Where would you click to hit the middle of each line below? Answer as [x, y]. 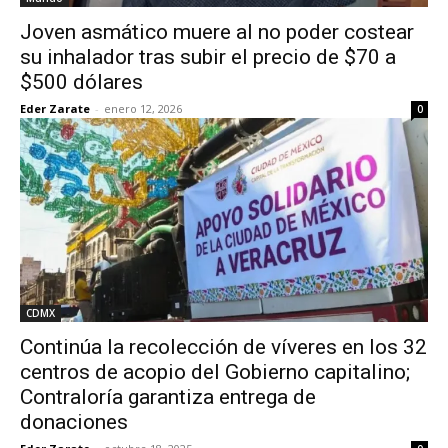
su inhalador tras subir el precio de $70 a [208, 57]
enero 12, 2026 [143, 108]
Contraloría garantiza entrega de [168, 397]
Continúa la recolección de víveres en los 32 [223, 347]
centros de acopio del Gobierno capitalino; [215, 372]
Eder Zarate [55, 108]
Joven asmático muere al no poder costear [217, 32]
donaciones [74, 422]
